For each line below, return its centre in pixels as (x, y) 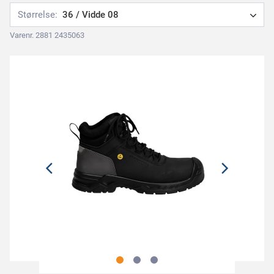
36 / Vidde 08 (91, 15)
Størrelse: (38, 15)
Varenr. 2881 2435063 (47, 35)
